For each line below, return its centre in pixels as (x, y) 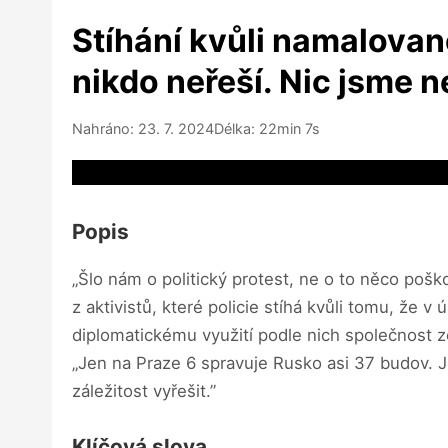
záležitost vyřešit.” (144, 390)
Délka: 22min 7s (267, 128)
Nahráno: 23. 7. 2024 (143, 128)
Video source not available (173, 172)
